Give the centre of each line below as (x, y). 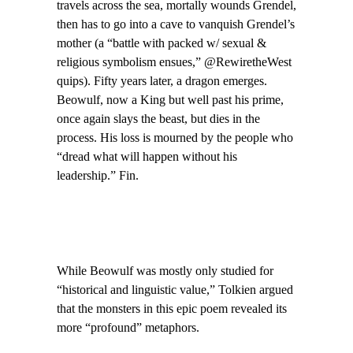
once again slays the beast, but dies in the (158, 119)
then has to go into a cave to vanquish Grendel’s (176, 25)
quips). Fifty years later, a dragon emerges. (162, 82)
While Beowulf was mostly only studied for (165, 271)
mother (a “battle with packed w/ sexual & (162, 44)
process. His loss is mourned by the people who (175, 138)
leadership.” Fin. (98, 176)
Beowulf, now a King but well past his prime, (170, 100)
